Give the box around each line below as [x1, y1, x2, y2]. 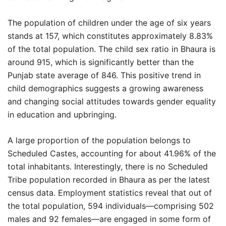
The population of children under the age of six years [8, 18, 211, 28]
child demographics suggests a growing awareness [8, 83, 203, 93]
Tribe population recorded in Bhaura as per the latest [8, 175, 210, 185]
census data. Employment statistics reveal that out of [8, 188, 212, 198]
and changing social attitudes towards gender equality [8, 96, 216, 106]
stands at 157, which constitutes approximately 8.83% [8, 31, 213, 41]
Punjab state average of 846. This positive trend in [8, 70, 201, 80]
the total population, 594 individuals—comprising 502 [8, 201, 214, 211]
